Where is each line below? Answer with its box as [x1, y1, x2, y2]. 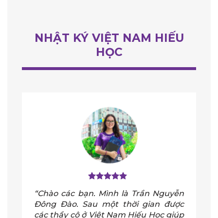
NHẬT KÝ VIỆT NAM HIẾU [34, 31, 184, 45]
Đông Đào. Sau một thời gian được [34, 199, 184, 209]
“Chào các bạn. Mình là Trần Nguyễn [34, 188, 184, 198]
